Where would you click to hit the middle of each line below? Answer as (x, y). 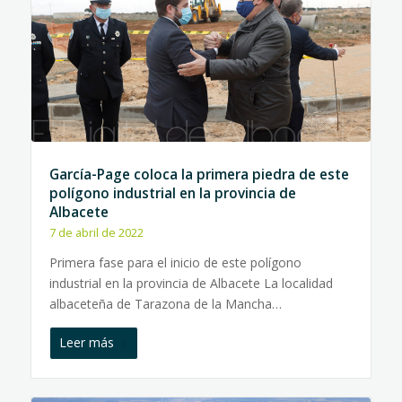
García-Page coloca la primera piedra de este (199, 175)
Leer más (86, 342)
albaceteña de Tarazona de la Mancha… (165, 304)
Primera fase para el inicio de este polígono (175, 262)
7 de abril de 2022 (96, 233)
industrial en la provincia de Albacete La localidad (191, 283)
